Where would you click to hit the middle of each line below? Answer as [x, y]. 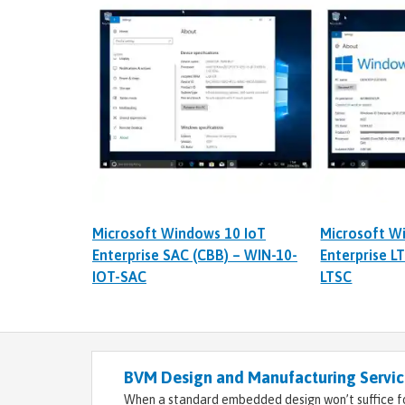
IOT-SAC [119, 277]
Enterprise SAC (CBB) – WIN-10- [195, 255]
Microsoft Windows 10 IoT [179, 234]
